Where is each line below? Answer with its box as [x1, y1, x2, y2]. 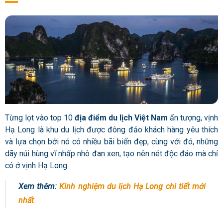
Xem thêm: [18, 181, 60, 191]
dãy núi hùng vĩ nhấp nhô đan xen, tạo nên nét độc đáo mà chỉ [5, 148, 218, 158]
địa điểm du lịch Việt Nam [73, 112, 168, 122]
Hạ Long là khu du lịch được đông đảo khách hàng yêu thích [5, 124, 218, 134]
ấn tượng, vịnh [168, 112, 218, 122]
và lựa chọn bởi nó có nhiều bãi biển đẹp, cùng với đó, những [5, 136, 218, 146]
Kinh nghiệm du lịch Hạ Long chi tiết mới [59, 181, 206, 191]
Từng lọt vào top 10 [5, 112, 73, 122]
